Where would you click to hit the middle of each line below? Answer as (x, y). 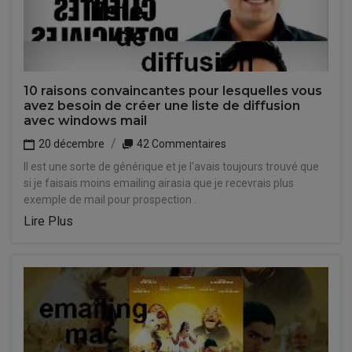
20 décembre (70, 144)
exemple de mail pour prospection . (110, 200)
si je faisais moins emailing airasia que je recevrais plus (159, 183)
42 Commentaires (180, 144)
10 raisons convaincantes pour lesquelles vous (173, 91)
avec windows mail (85, 121)
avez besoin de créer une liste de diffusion (162, 106)
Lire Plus (48, 221)
